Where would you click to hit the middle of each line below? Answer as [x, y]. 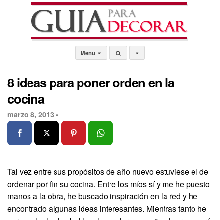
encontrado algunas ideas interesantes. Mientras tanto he [107, 208]
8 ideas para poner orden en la [91, 82]
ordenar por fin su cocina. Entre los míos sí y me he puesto [109, 184]
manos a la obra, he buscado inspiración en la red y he [102, 196]
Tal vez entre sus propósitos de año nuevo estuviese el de [108, 171]
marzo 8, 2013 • [33, 114]
